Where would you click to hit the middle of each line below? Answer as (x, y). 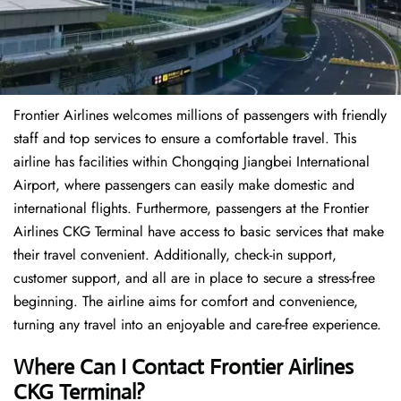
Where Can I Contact (109, 367)
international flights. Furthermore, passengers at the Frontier (191, 209)
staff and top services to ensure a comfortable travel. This (185, 139)
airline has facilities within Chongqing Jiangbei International (192, 162)
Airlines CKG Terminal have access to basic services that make (199, 232)
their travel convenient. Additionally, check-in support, (175, 255)
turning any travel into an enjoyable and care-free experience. (197, 325)
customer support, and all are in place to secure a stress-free (194, 278)
